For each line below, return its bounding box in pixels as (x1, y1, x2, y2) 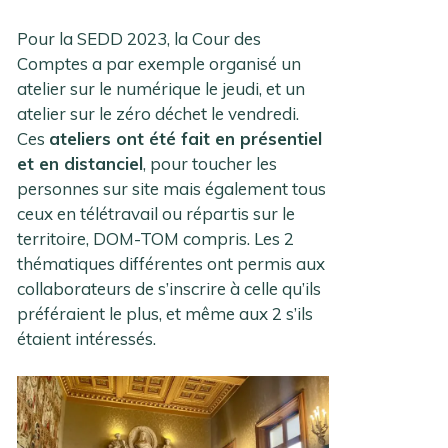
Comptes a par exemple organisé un (17, 52, 302, 74)
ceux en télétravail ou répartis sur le (17, 202, 296, 224)
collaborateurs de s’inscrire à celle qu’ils (17, 277, 322, 299)
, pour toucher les (143, 152, 278, 174)
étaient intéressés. (17, 327, 157, 349)
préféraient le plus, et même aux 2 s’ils (17, 302, 314, 324)
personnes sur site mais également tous (17, 177, 327, 199)
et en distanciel (17, 152, 144, 174)
